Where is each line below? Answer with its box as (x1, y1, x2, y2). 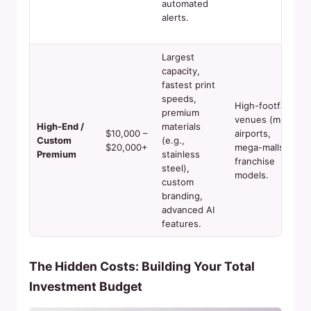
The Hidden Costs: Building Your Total (29, 259, 255, 274)
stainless (162, 149, 200, 160)
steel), (162, 162, 190, 174)
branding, (162, 190, 203, 201)
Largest (162, 51, 194, 62)
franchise (235, 155, 275, 167)
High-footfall (235, 100, 289, 111)
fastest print (162, 79, 215, 90)
